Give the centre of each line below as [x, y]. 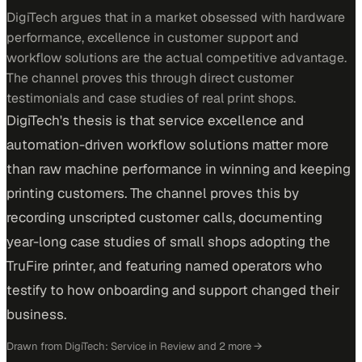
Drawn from [34, 346]
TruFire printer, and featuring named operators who [164, 266]
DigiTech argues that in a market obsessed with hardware [176, 17]
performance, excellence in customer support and [153, 38]
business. [36, 314]
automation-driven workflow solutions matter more [168, 145]
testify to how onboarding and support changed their [173, 290]
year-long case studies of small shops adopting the [168, 242]
